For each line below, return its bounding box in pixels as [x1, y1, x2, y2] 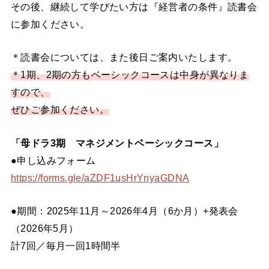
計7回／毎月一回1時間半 [10, 240, 121, 252]
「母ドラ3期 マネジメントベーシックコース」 [10, 137, 223, 148]
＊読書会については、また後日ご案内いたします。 [10, 52, 238, 63]
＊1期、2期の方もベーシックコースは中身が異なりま [10, 69, 249, 80]
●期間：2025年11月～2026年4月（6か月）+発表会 [10, 205, 238, 217]
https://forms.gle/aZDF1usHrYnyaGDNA [10, 172, 190, 183]
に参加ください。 [10, 18, 90, 29]
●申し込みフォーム [10, 154, 96, 166]
